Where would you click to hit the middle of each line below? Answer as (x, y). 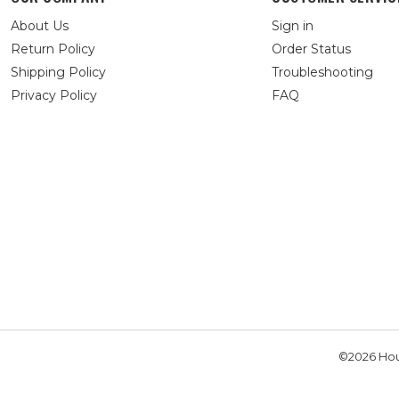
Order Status (312, 49)
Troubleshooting (323, 72)
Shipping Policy (58, 72)
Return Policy (53, 49)
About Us (40, 26)
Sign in (293, 26)
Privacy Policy (54, 95)
